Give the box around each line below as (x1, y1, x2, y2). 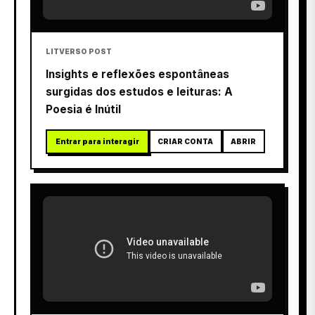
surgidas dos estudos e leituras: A (46, 84, 233, 98)
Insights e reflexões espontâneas (46, 67, 229, 81)
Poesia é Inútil (46, 102, 121, 116)
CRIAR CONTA (157, 136, 214, 146)
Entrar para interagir (56, 136, 139, 146)
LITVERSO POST (46, 46, 112, 56)
